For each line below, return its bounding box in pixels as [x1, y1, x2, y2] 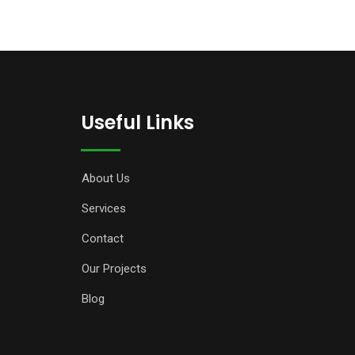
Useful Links [81, 109, 194, 136]
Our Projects [82, 261, 147, 276]
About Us [82, 171, 130, 185]
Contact [82, 231, 124, 246]
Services [82, 201, 126, 216]
